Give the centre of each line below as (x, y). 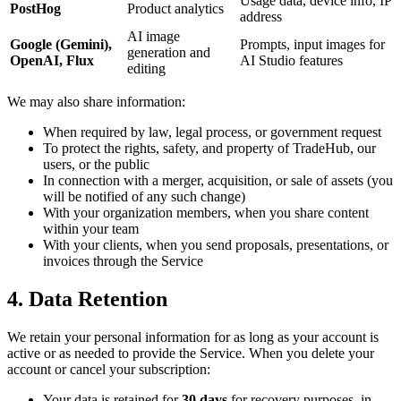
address (261, 16)
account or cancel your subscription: (109, 369)
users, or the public (96, 164)
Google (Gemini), (61, 44)
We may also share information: (96, 101)
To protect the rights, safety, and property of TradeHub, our (209, 148)
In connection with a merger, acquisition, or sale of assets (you (218, 180)
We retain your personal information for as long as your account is (193, 337)
